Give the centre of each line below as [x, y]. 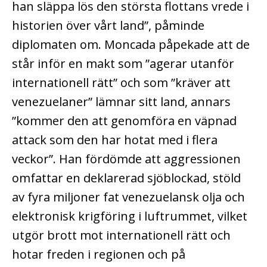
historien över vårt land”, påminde [108, 25]
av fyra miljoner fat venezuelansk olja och [128, 197]
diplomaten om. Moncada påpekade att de [131, 44]
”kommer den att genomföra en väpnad [124, 120]
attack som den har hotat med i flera [115, 139]
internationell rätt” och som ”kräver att [121, 82]
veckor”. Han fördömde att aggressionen [126, 159]
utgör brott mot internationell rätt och [121, 235]
